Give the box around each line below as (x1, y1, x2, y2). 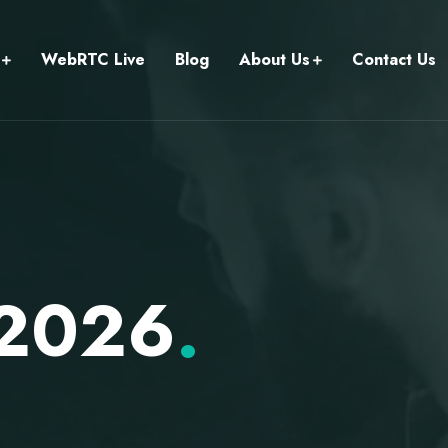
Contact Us (352, 48, 436, 71)
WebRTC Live (41, 48, 145, 71)
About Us (239, 48, 310, 71)
